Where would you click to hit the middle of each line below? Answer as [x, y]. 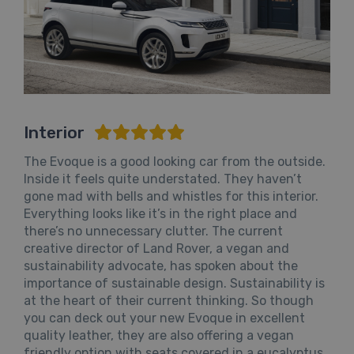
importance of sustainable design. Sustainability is [174, 284]
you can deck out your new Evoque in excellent [164, 318]
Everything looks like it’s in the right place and [160, 214]
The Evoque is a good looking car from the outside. [175, 162]
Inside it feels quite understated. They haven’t [163, 179]
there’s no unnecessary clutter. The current [153, 232]
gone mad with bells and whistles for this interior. [171, 197]
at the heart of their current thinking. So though [169, 301]
